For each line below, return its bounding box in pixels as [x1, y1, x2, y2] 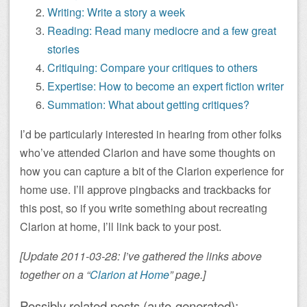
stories [47, 40, 79, 57]
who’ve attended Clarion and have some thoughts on [20, 144, 275, 160]
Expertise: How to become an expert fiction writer [47, 77, 284, 94]
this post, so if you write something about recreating [20, 199, 267, 216]
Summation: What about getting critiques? [47, 96, 249, 112]
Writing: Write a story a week [47, 3, 185, 20]
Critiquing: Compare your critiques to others [47, 59, 258, 75]
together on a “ [20, 266, 90, 282]
